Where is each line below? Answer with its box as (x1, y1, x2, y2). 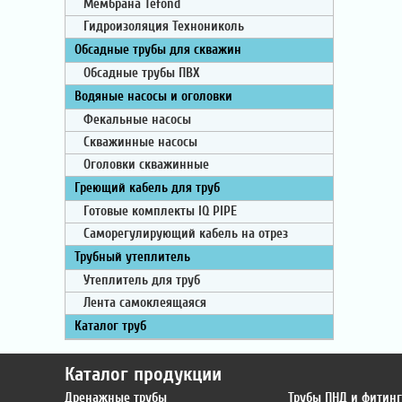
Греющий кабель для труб (74, 180, 220, 196)
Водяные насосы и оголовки (74, 89, 232, 104)
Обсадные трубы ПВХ (83, 66, 200, 81)
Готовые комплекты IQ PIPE (83, 204, 237, 219)
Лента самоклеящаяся (83, 295, 206, 310)
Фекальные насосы (83, 112, 191, 127)
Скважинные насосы (83, 135, 197, 150)
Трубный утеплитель (74, 249, 190, 265)
